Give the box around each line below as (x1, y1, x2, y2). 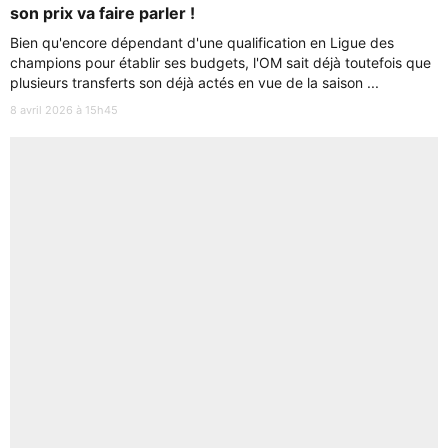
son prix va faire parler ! (10, 3, 195, 24)
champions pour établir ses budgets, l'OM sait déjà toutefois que (10, 54, 431, 72)
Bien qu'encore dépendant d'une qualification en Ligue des (10, 34, 394, 52)
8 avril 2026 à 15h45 (10, 103, 118, 118)
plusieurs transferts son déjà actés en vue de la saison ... (10, 74, 379, 92)
